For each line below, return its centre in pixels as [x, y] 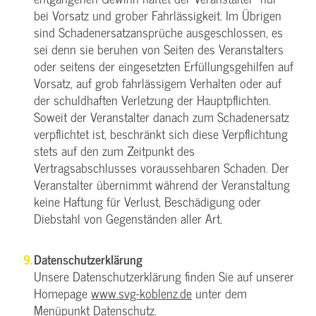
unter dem [219, 293]
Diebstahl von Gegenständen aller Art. [128, 218]
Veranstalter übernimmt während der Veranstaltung [162, 184]
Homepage [62, 293]
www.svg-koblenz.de [141, 293]
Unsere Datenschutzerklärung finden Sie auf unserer [164, 276]
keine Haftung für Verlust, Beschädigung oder [147, 201]
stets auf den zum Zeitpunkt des [114, 150]
